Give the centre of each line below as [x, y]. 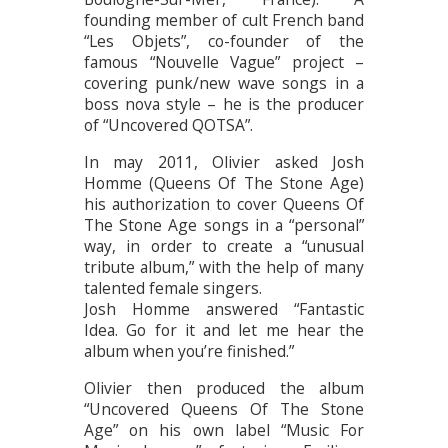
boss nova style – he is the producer [224, 104]
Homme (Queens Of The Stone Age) [224, 182]
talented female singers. [173, 287]
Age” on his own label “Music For [224, 429]
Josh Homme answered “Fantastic [224, 308]
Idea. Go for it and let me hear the [224, 329]
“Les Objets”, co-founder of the [224, 41]
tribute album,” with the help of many [224, 266]
